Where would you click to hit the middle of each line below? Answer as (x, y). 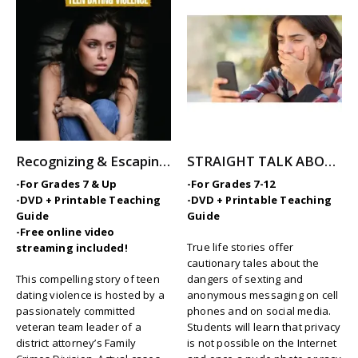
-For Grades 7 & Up (67, 183)
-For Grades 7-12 (231, 183)
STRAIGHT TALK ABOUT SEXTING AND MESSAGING (330, 161)
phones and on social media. (259, 310)
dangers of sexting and (245, 278)
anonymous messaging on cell (263, 294)
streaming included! (72, 247)
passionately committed (76, 310)
